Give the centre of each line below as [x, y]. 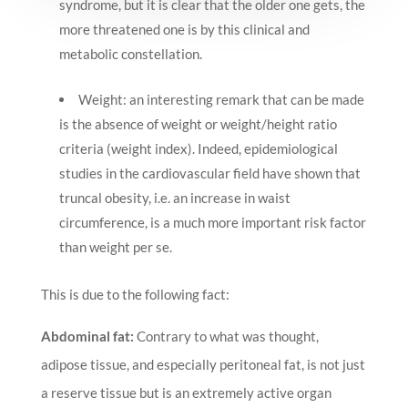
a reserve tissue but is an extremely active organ [186, 393]
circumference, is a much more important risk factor [212, 223]
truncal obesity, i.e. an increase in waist [174, 198]
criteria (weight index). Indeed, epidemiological [198, 149]
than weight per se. [115, 247]
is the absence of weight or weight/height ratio [198, 124]
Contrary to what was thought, [226, 337]
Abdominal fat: [87, 337]
